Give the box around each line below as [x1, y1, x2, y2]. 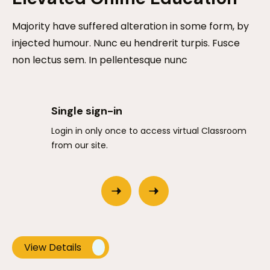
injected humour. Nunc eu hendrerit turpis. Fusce [12, 36, 240, 51]
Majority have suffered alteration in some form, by [12, 19, 249, 34]
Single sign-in [51, 104, 122, 119]
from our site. [51, 139, 108, 152]
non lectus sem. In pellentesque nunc [12, 53, 187, 67]
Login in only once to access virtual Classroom [51, 125, 246, 137]
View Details [24, 240, 81, 254]
